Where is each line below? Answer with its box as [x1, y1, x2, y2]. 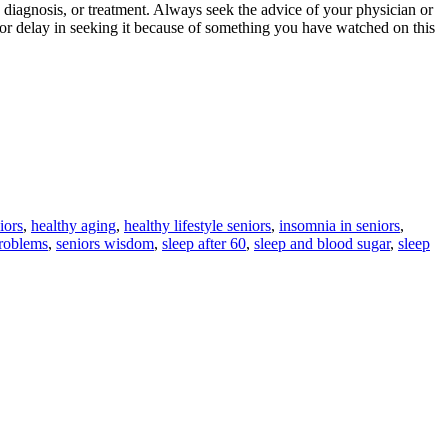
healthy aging [31, 216, 116, 234]
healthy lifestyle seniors [124, 216, 271, 234]
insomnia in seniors [279, 216, 400, 234]
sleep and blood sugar [254, 234, 390, 252]
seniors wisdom [56, 234, 154, 252]
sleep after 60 [162, 234, 246, 252]
